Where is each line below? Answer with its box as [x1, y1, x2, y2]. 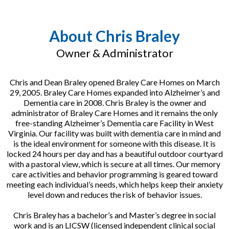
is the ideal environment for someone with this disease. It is [13, 139, 216, 149]
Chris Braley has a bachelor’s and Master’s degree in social [13, 210, 216, 220]
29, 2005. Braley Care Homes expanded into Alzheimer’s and [9, 87, 220, 98]
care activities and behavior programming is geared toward [11, 169, 218, 179]
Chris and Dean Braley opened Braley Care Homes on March [9, 77, 220, 87]
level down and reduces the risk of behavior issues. [27, 190, 202, 200]
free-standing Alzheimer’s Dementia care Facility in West [15, 118, 214, 128]
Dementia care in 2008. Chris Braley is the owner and [23, 98, 206, 108]
